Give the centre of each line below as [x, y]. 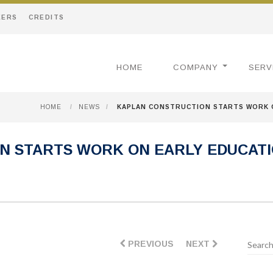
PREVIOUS [149, 244]
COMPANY [196, 67]
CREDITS [47, 17]
